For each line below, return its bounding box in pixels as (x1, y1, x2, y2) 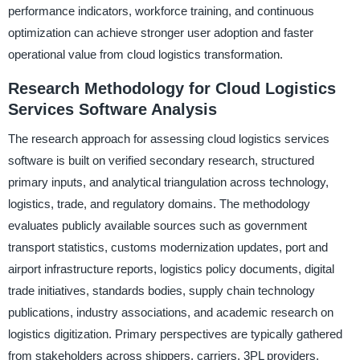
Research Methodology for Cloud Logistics (7, 79, 336, 97)
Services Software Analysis (7, 100, 217, 118)
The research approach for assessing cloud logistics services (7, 131, 329, 145)
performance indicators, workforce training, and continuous (7, 3, 314, 18)
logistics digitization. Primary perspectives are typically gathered (7, 326, 342, 341)
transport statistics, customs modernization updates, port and (7, 239, 328, 254)
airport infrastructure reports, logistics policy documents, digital (7, 261, 334, 276)
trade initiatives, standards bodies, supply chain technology (7, 283, 315, 297)
